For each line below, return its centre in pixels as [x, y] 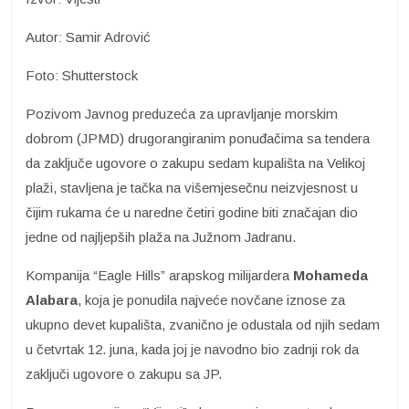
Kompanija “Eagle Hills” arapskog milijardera [159, 275]
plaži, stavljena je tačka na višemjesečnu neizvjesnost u [192, 187]
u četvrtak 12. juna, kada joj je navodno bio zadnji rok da [192, 349]
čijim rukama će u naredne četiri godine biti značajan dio [192, 212]
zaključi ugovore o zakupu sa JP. [124, 373]
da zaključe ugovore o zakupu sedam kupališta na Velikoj [195, 163]
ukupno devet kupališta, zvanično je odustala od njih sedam [203, 324]
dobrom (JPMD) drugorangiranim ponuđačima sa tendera [198, 138]
